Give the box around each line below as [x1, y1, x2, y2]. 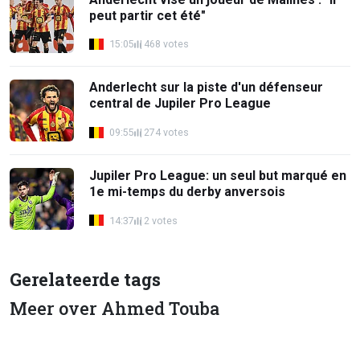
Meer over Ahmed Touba [10, 296, 219, 320]
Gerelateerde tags [10, 267, 161, 291]
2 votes [143, 214, 178, 227]
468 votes [143, 38, 189, 51]
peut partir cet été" [89, 7, 207, 23]
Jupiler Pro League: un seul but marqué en [89, 168, 347, 184]
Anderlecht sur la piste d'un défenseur [89, 80, 324, 96]
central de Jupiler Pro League [89, 96, 272, 112]
